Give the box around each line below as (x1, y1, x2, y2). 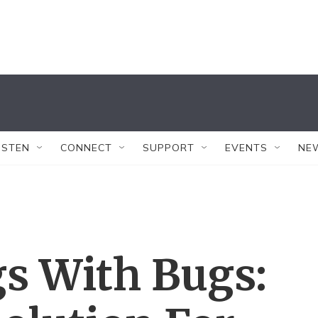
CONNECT (60, 141, 112, 154)
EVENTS (225, 141, 268, 154)
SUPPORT (143, 141, 194, 154)
